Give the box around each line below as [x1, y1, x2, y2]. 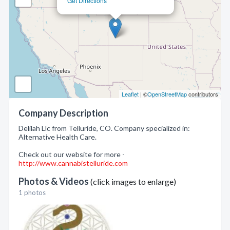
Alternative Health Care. [18, 132, 97, 141]
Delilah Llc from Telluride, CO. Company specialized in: [18, 124, 190, 132]
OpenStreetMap [147, 90, 187, 98]
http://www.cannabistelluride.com [18, 159, 128, 167]
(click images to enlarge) [90, 177, 176, 186]
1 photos [18, 188, 46, 197]
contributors [187, 90, 218, 98]
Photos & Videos [18, 176, 90, 187]
